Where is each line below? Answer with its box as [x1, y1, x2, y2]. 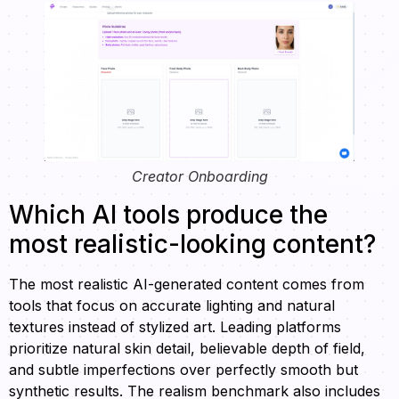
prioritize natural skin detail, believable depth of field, [9, 339, 365, 358]
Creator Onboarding [131, 167, 268, 186]
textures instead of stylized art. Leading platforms [9, 318, 341, 337]
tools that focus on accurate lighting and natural [9, 297, 335, 315]
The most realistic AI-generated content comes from [9, 275, 364, 294]
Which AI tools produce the [9, 199, 328, 231]
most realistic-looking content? [9, 229, 376, 260]
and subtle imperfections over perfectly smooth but [9, 361, 358, 379]
